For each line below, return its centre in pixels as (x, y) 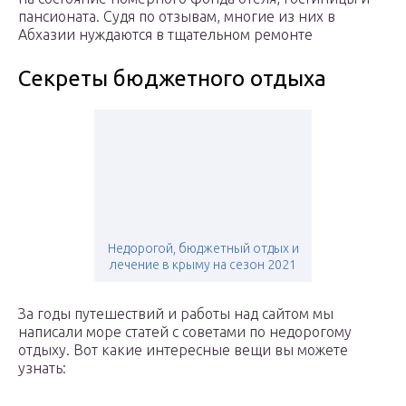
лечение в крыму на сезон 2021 (203, 265)
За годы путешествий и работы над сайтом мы (176, 314)
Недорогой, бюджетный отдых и (203, 249)
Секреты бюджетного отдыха (172, 79)
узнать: (42, 368)
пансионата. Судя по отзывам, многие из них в (177, 17)
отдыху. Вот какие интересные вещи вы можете (183, 350)
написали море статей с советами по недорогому (185, 332)
